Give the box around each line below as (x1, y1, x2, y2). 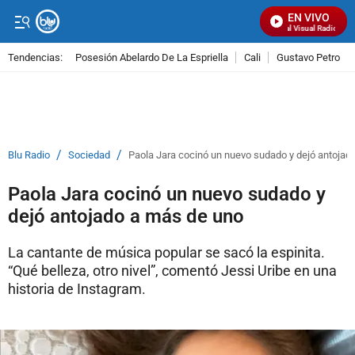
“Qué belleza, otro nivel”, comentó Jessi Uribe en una (8, 262, 337, 279)
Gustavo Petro (277, 51, 340, 63)
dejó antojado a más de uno (8, 205, 244, 227)
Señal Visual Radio (267, 24, 334, 32)
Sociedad (68, 149, 110, 161)
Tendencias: (8, 51, 63, 63)
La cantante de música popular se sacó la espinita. (8, 244, 325, 261)
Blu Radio (8, 149, 50, 161)
